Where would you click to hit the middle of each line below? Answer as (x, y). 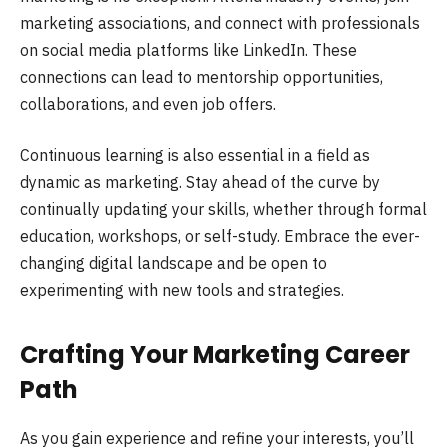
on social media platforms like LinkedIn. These (188, 49)
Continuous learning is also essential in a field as (195, 155)
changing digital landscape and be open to (173, 263)
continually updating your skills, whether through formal (223, 209)
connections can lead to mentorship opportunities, (201, 76)
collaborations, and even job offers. (148, 103)
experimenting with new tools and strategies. (182, 290)
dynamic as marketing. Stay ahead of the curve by (200, 182)
